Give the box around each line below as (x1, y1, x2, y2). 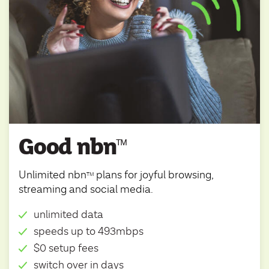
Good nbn (19, 134, 116, 161)
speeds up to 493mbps (34, 226, 144, 238)
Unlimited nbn (19, 169, 86, 181)
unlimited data (34, 209, 103, 221)
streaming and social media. (19, 184, 153, 196)
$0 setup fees (34, 243, 98, 255)
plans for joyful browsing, (94, 169, 214, 181)
